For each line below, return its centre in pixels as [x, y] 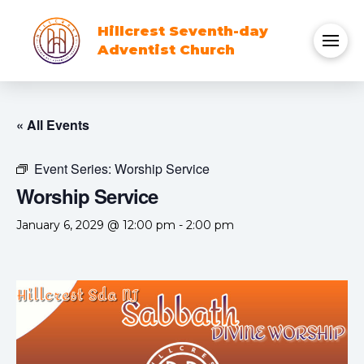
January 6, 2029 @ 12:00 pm [96, 225]
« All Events [53, 125]
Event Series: [74, 169]
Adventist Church [166, 50]
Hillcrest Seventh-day [183, 31]
